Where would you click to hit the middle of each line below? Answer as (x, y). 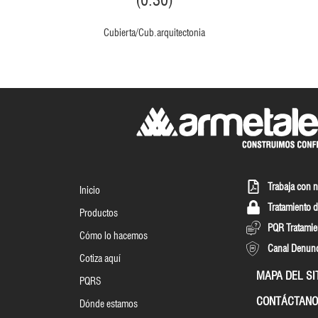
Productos (98, 213)
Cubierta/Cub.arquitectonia (154, 33)
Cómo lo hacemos (113, 236)
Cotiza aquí (100, 259)
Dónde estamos (108, 304)
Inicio (89, 191)
